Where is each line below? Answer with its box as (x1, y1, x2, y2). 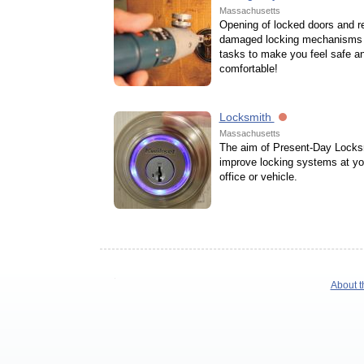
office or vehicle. (219, 171, 297, 183)
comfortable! (219, 63, 278, 75)
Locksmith (219, 110, 275, 123)
